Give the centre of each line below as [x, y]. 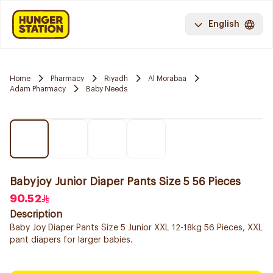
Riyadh [116, 78]
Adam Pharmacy [38, 89]
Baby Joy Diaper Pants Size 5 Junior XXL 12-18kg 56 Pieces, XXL [136, 228]
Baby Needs [107, 89]
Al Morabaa [167, 78]
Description [36, 214]
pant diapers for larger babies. [71, 240]
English [224, 24]
